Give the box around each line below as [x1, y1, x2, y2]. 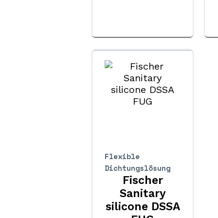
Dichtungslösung [105, 163, 171, 174]
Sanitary [119, 187, 166, 200]
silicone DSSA [105, 200, 180, 214]
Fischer [122, 174, 163, 187]
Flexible [105, 151, 140, 162]
